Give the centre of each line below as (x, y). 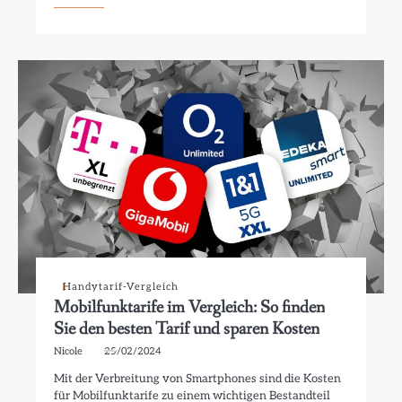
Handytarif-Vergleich (121, 287)
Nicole (69, 351)
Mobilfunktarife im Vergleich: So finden (190, 307)
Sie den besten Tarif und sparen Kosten (187, 329)
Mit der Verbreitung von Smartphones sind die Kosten (198, 379)
